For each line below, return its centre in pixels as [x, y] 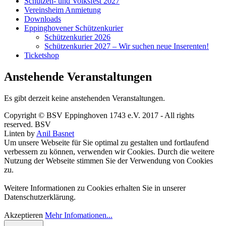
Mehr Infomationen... [79, 215]
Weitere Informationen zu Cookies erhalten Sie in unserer [95, 188]
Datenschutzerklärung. [40, 197]
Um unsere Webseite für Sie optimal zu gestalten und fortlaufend [106, 143]
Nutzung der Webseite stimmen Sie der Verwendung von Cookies [108, 161]
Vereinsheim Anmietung [63, 10]
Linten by [20, 134]
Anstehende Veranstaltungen [78, 77]
